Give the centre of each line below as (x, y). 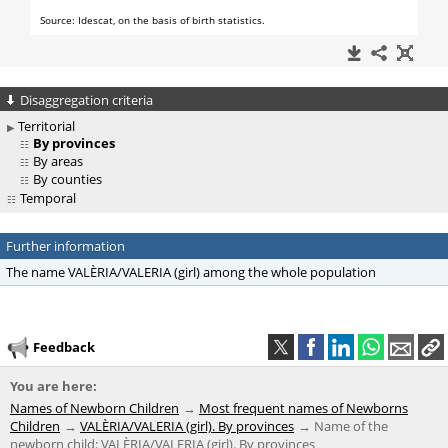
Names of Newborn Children (94, 408)
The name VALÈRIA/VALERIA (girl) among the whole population (191, 272)
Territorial (46, 126)
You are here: (53, 386)
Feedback (64, 346)
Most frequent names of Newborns (303, 408)
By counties (67, 179)
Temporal (48, 198)
